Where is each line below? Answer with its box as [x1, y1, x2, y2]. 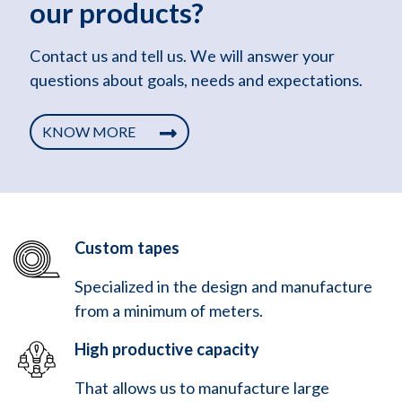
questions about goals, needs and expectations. [30, 70, 363, 91]
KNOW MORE [42, 123, 138, 141]
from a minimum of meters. [74, 301, 263, 321]
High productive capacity [74, 339, 259, 360]
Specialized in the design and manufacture [74, 276, 372, 297]
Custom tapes [74, 238, 179, 258]
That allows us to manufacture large [74, 378, 329, 398]
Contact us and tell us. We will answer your [30, 46, 335, 66]
